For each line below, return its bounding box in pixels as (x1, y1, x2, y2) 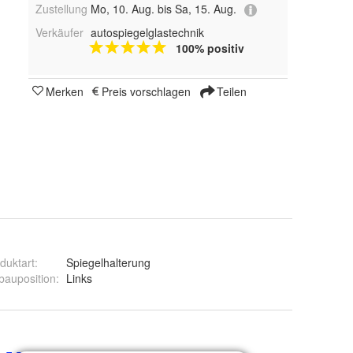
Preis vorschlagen (102, 83, 191, 99)
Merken (46, 83, 84, 99)
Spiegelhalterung (66, 255, 151, 270)
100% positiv (175, 39, 244, 56)
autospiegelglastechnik (90, 24, 204, 40)
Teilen (214, 83, 247, 99)
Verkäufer (35, 24, 84, 40)
